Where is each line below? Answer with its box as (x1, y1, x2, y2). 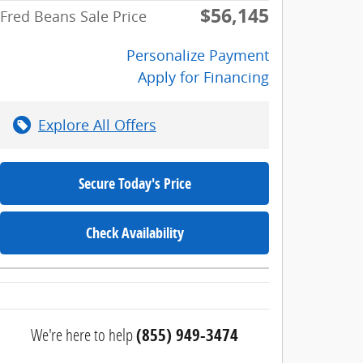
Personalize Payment (126, 45, 269, 65)
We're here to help (31, 322, 133, 346)
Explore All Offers (38, 114, 156, 135)
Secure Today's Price (78, 173, 191, 194)
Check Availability (85, 222, 184, 243)
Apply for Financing (138, 66, 269, 87)
